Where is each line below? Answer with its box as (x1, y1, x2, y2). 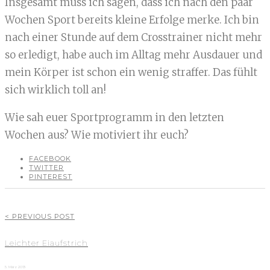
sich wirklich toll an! (5, 83, 106, 97)
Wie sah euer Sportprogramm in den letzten (5, 111, 224, 125)
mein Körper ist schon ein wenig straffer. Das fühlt (5, 66, 257, 80)
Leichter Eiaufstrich (5, 238, 88, 248)
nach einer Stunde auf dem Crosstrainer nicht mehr (5, 31, 262, 45)
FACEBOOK (29, 154, 71, 163)
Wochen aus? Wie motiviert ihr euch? (5, 128, 189, 142)
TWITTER (29, 163, 64, 172)
